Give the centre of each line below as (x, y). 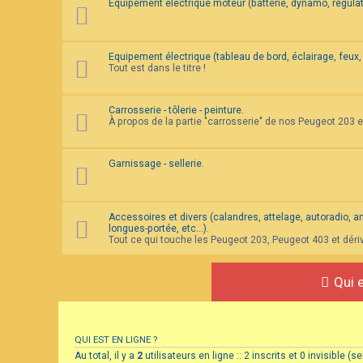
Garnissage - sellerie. (156, 164)
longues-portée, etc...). (159, 228)
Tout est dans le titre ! (157, 68)
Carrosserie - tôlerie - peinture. (176, 110)
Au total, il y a (106, 356)
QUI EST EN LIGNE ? (116, 340)
